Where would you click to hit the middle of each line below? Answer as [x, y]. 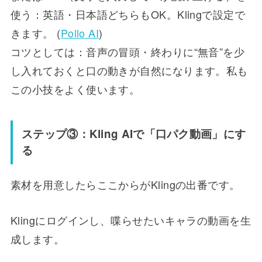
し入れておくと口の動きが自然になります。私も [129, 70]
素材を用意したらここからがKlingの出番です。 [125, 185]
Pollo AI [80, 32]
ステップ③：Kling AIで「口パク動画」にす [134, 134]
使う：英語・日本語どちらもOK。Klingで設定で [128, 14]
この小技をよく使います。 [75, 89]
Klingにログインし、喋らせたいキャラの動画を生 [131, 220]
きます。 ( [35, 32]
